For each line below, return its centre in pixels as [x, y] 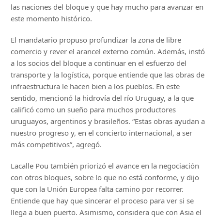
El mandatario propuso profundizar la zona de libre [96, 40]
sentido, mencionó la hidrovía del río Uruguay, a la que [102, 98]
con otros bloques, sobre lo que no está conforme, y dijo [105, 178]
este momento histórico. [52, 19]
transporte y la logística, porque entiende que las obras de [108, 75]
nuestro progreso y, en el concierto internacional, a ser [102, 133]
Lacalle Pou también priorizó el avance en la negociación [105, 166]
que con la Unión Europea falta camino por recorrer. [97, 189]
